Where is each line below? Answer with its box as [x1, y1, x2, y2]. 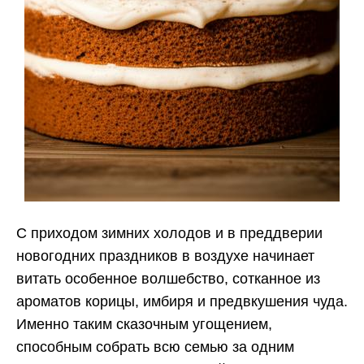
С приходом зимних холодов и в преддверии [16, 225, 323, 242]
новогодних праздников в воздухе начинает [16, 248, 314, 265]
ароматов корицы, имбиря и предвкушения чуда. [16, 293, 348, 310]
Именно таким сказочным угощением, [16, 316, 272, 333]
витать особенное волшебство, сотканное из [16, 271, 320, 288]
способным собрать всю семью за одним [16, 339, 294, 356]
